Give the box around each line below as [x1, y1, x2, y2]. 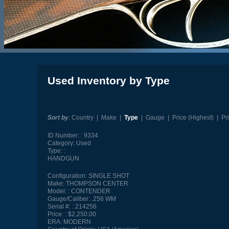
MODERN [61, 218, 91, 226]
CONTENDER [71, 188, 110, 195]
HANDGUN [47, 154, 79, 162]
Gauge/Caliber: [47, 195, 90, 203]
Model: [47, 188, 66, 195]
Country [71, 114, 94, 122]
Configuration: [47, 172, 87, 180]
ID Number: [47, 131, 79, 139]
